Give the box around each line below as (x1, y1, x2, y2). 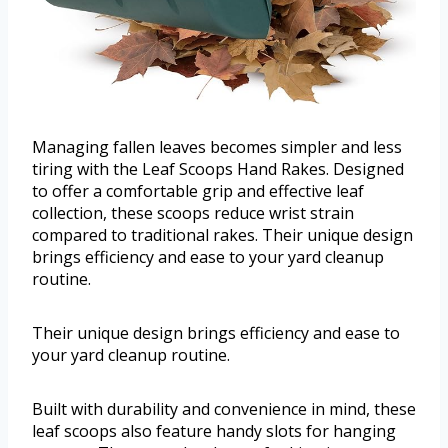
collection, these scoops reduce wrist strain (32, 202, 354, 225)
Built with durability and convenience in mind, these (32, 398, 416, 421)
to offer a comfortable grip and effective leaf (32, 180, 364, 203)
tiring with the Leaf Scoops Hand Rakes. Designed (32, 158, 404, 181)
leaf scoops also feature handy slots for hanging (32, 420, 396, 443)
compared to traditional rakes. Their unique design (32, 224, 413, 247)
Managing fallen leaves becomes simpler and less (32, 136, 402, 159)
